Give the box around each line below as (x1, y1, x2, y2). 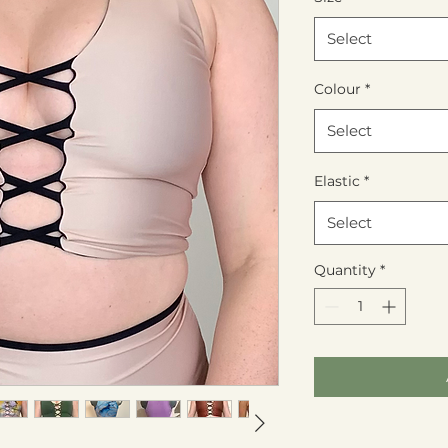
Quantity (314, 261, 376, 279)
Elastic (314, 172, 360, 190)
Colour (314, 80, 361, 98)
